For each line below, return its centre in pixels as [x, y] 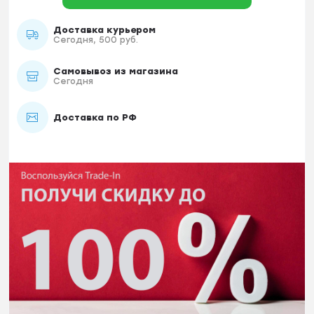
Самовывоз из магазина [115, 71]
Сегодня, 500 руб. [95, 40]
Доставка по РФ [95, 117]
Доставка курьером [104, 29]
